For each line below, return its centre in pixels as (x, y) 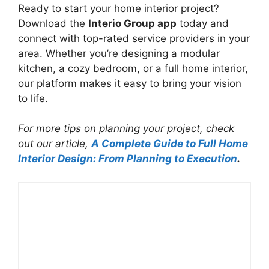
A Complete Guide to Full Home (170, 144)
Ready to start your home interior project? (119, 8)
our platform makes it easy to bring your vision (130, 83)
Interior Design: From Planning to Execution (128, 159)
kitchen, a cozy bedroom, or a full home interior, (133, 68)
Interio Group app (132, 23)
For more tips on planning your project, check (126, 128)
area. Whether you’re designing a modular (119, 53)
